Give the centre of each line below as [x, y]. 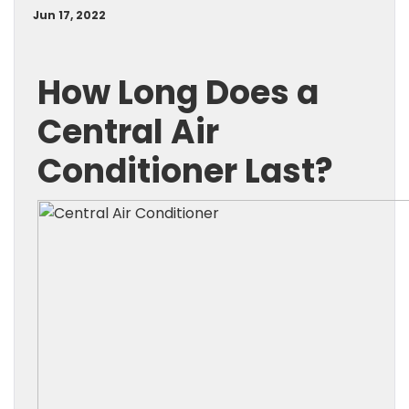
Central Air [128, 132]
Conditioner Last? [185, 171]
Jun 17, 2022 [69, 15]
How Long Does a [178, 93]
